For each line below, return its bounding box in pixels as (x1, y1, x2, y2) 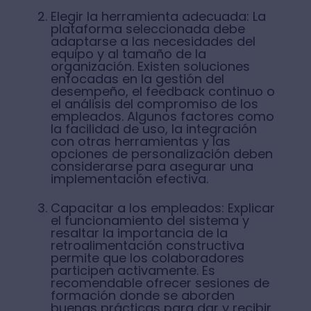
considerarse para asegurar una (50, 158, 253, 175)
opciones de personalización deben (50, 145, 273, 162)
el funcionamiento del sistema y (50, 212, 249, 229)
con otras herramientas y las (50, 133, 230, 150)
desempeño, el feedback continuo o (50, 83, 275, 100)
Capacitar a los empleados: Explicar (50, 199, 275, 217)
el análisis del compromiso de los (50, 95, 258, 112)
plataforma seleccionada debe (50, 20, 245, 37)
